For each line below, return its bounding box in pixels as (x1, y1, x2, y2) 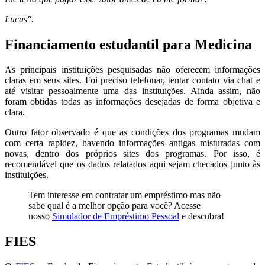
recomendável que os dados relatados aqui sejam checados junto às (5, 159, 260, 169)
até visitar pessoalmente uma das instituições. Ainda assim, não (5, 85, 260, 96)
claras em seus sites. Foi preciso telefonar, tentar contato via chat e (5, 75, 260, 85)
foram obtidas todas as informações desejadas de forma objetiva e (5, 96, 260, 106)
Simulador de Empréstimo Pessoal (52, 211, 179, 221)
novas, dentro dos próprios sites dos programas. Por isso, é (5, 148, 260, 159)
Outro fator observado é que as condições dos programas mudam (5, 127, 260, 137)
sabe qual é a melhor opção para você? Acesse (28, 200, 201, 211)
